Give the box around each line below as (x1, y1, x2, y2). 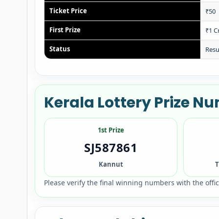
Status (49, 44, 70, 53)
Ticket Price (49, 6, 88, 15)
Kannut (98, 160, 123, 169)
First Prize (49, 25, 81, 34)
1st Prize (97, 126, 124, 134)
